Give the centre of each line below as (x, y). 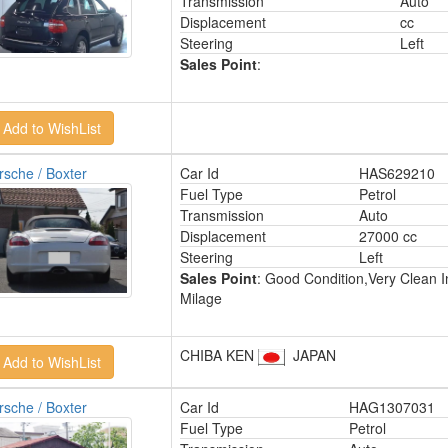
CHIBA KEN (218, 355)
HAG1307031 (391, 407)
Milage (200, 298)
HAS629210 (396, 173)
